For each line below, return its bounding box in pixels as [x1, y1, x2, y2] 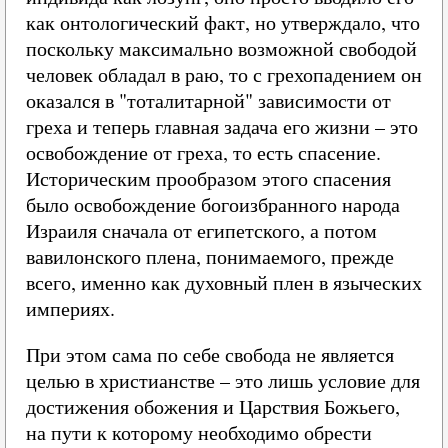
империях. [26, 295, 115, 322]
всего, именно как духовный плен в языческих [26, 269, 422, 296]
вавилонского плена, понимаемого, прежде [26, 243, 394, 270]
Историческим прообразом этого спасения [26, 165, 391, 192]
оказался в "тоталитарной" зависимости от [26, 87, 391, 114]
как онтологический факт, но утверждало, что [26, 9, 420, 36]
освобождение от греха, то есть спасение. [26, 139, 381, 166]
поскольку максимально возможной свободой [26, 35, 417, 62]
